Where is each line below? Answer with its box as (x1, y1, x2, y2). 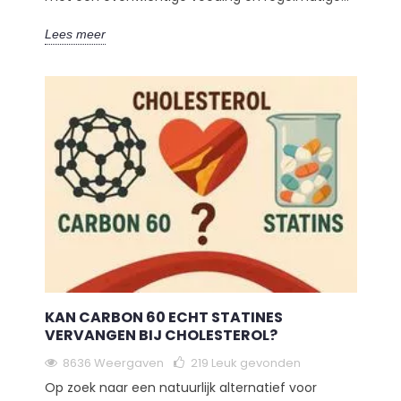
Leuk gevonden (210, 354, 301, 372)
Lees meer (44, 27, 106, 42)
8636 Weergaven (62, 354, 164, 372)
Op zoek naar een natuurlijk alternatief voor (44, 379, 317, 397)
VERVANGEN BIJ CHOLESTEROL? (44, 325, 277, 346)
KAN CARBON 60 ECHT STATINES (44, 307, 283, 328)
